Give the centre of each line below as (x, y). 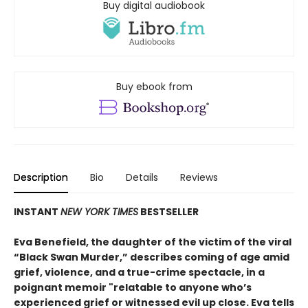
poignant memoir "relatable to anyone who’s (133, 288)
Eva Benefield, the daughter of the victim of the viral (153, 242)
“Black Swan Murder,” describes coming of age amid (152, 257)
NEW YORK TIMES (99, 212)
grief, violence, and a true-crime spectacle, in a (139, 273)
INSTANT (37, 212)
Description (41, 178)
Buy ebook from (154, 87)
